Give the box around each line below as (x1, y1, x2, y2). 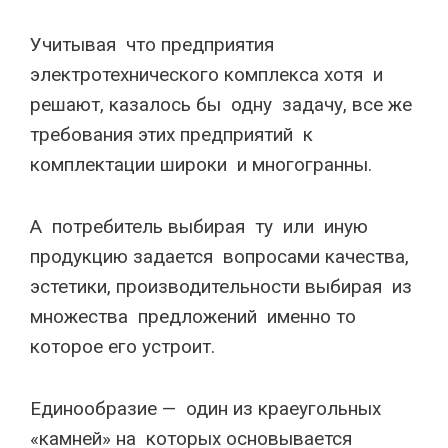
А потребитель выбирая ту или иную (30, 215, 373, 238)
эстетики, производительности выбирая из (30, 275, 412, 298)
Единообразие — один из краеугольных (30, 397, 381, 420)
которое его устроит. (30, 335, 215, 358)
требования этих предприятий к (30, 123, 318, 146)
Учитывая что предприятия (30, 33, 274, 56)
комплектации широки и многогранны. (30, 153, 372, 176)
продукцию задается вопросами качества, (30, 245, 409, 268)
